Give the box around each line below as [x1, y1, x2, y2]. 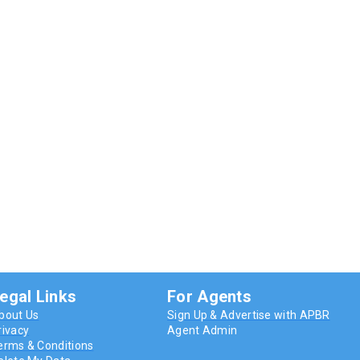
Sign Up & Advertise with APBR [167, 309, 330, 322]
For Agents [167, 287, 252, 307]
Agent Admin [167, 324, 238, 337]
